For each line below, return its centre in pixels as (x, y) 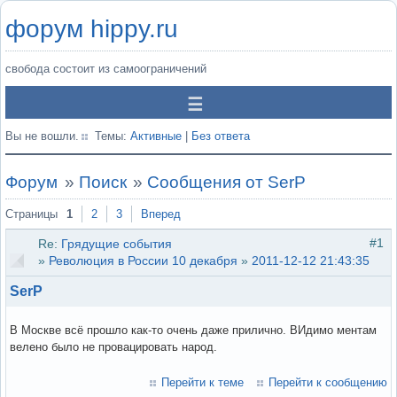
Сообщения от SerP (227, 182)
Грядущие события (117, 243)
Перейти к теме (202, 382)
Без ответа (221, 136)
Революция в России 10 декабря (143, 260)
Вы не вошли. (42, 136)
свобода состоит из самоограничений (106, 69)
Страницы (31, 214)
